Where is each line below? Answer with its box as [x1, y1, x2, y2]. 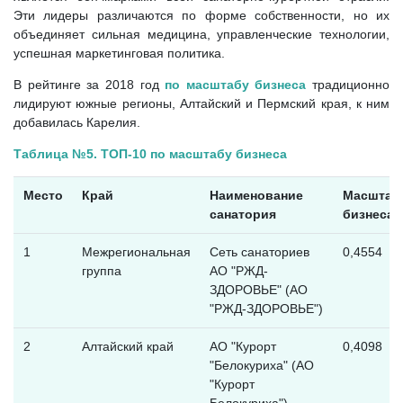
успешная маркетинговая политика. [13, 45, 225, 60]
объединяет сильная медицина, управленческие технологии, [13, 26, 390, 41]
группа [81, 263, 121, 278]
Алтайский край [81, 338, 174, 354]
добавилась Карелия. [13, 114, 140, 130]
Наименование [209, 187, 303, 202]
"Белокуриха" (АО [209, 357, 314, 372]
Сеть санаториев [209, 244, 309, 259]
